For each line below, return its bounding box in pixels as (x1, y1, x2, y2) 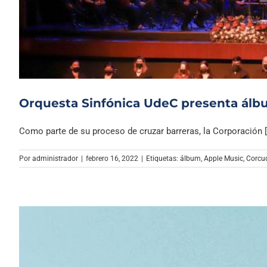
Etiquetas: (146, 154, 180, 163)
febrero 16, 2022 (86, 154, 138, 163)
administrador (32, 154, 78, 163)
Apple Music (204, 154, 243, 163)
